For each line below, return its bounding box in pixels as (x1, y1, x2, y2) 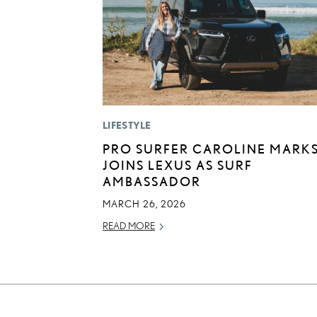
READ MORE (103, 220, 155, 232)
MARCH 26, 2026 (103, 198, 186, 210)
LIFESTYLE (103, 120, 151, 132)
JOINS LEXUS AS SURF (103, 158, 253, 173)
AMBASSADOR (103, 174, 201, 189)
